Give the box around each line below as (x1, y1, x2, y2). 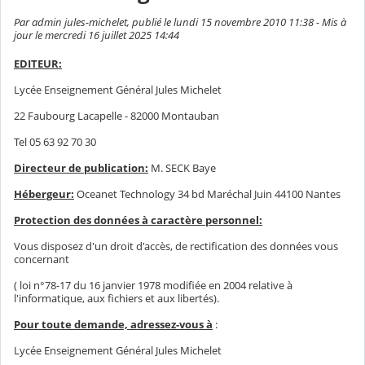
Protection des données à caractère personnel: (14, 213, 262, 228)
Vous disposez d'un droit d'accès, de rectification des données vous (14, 239, 338, 254)
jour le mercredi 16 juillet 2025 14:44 (14, 27, 179, 42)
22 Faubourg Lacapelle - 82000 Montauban (14, 108, 219, 124)
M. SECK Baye (148, 161, 216, 176)
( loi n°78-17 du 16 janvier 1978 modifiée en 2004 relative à (14, 278, 292, 293)
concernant (14, 252, 69, 267)
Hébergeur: (14, 187, 74, 202)
